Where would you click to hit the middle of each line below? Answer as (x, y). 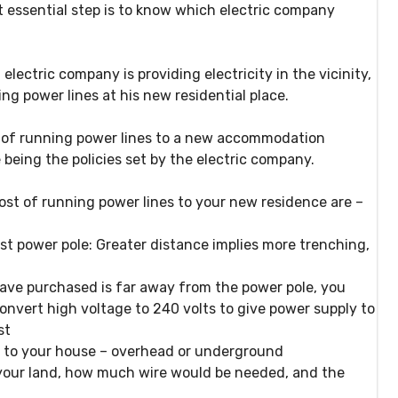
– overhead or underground (191, 352)
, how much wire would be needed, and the (201, 373)
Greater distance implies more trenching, (231, 245)
